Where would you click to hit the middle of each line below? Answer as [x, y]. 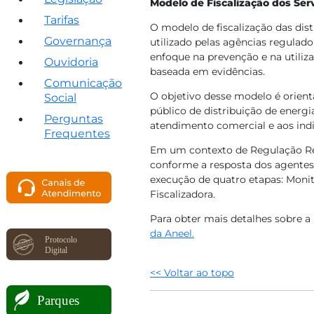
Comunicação [83, 83]
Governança [78, 41]
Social [60, 98]
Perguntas [74, 119]
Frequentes [77, 134]
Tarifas [62, 20]
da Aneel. [172, 233]
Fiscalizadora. [183, 194]
